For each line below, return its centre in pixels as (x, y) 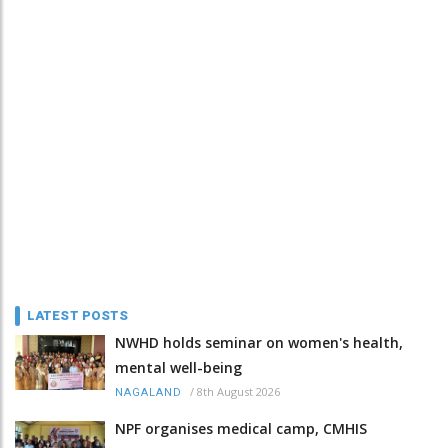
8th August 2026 (238, 391)
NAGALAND (148, 392)
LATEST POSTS (78, 315)
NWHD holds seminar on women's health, (259, 342)
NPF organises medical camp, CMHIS (241, 428)
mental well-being (178, 367)
